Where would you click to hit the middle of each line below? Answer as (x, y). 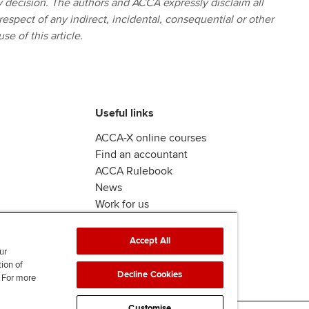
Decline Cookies (150, 275)
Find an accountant (141, 154)
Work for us (122, 204)
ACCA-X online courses (151, 138)
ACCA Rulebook (134, 171)
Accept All (150, 241)
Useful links (124, 113)
